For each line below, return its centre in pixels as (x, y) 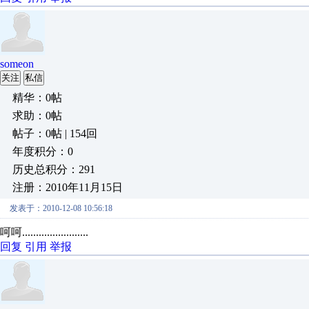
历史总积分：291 (54, 169)
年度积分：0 (43, 151)
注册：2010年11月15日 (68, 187)
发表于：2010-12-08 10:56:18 (61, 208)
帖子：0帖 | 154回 (55, 133)
